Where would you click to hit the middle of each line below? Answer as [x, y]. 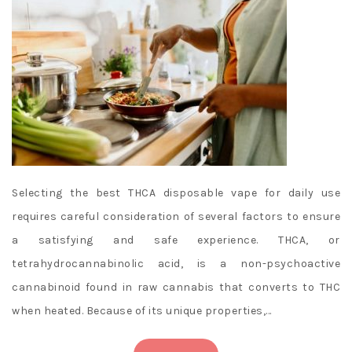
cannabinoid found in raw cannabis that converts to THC [176, 288]
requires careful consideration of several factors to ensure [176, 217]
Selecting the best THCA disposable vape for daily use [176, 193]
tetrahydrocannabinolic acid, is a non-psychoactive [176, 264]
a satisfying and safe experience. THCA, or [176, 240]
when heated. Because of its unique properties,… [142, 311]
